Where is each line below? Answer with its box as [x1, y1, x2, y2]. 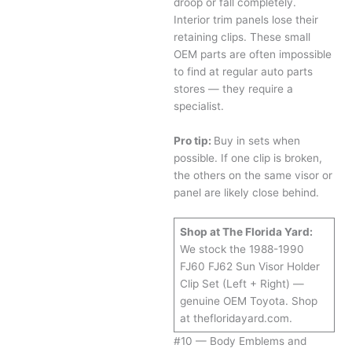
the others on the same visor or [174, 168, 333, 181]
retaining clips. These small [174, 30, 311, 43]
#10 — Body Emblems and [174, 335, 307, 348]
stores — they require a [174, 82, 294, 95]
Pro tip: [174, 134, 214, 147]
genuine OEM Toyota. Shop [179, 295, 317, 308]
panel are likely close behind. [174, 185, 320, 199]
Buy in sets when [214, 134, 301, 147]
